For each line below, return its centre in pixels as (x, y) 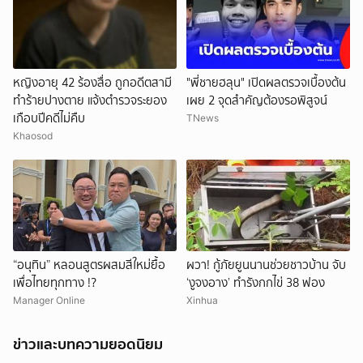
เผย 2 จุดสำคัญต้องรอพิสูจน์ (257, 100)
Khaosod (33, 135)
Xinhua (202, 301)
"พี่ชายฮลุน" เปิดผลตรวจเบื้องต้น (266, 82)
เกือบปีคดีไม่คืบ (49, 118)
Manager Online (49, 301)
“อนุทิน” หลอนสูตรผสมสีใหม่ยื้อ (89, 265)
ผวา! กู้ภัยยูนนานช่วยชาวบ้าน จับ (266, 265)
